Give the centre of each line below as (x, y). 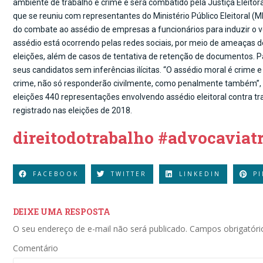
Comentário (36, 248)
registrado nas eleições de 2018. (73, 110)
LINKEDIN (200, 174)
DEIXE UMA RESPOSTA (62, 212)
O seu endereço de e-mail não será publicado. (100, 229)
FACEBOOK (55, 174)
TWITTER (129, 174)
